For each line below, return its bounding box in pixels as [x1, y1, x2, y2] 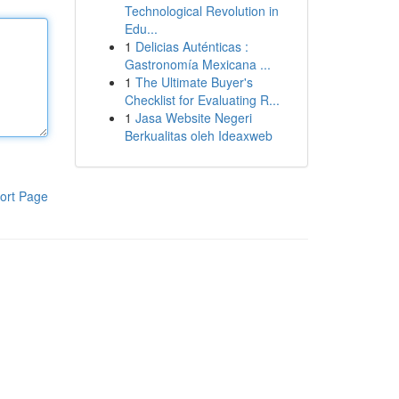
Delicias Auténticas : [134, 37, 248, 55]
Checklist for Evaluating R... [124, 91, 280, 109]
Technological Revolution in [124, 2, 279, 20]
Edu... [124, 20, 158, 37]
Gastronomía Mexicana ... [124, 55, 271, 73]
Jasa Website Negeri [134, 109, 252, 126]
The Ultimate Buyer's [134, 73, 253, 91]
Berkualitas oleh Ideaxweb [124, 126, 273, 144]
